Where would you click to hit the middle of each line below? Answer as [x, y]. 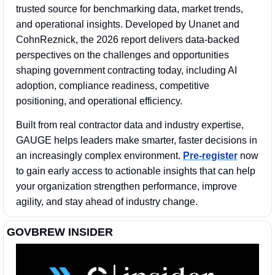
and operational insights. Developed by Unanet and [128, 24]
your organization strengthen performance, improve [126, 186]
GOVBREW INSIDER [60, 232]
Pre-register [210, 155]
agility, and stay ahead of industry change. [107, 201]
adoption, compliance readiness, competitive [113, 85]
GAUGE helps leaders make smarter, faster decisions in [137, 140]
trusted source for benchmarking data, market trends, [130, 9]
